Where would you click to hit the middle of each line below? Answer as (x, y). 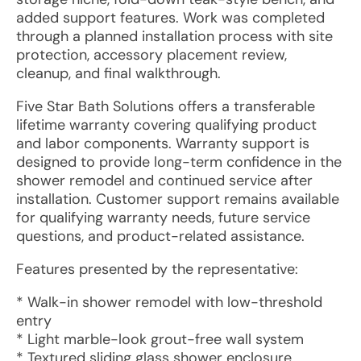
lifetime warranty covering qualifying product (166, 125)
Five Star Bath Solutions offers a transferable (166, 106)
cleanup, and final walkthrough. (118, 73)
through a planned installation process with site (174, 36)
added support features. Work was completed (170, 18)
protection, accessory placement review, (151, 55)
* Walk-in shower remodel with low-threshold (169, 302)
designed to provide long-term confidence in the (179, 162)
